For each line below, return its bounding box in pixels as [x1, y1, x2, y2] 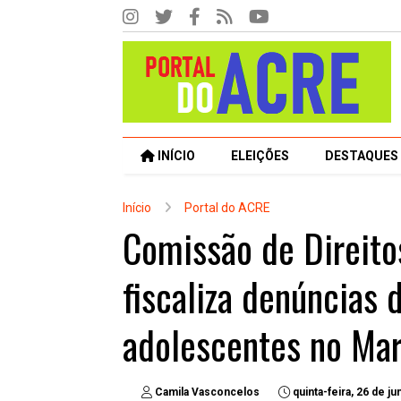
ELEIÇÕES [231, 149, 289, 163]
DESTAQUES [325, 149, 398, 163]
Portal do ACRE [184, 200, 270, 215]
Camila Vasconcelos [155, 386, 260, 398]
